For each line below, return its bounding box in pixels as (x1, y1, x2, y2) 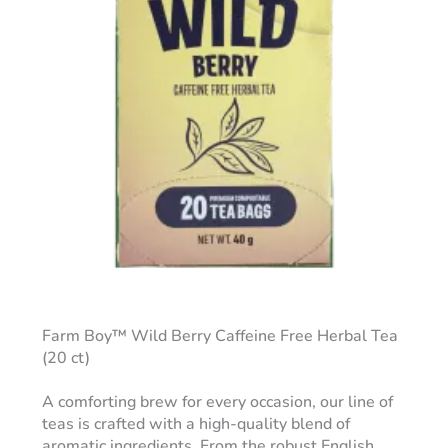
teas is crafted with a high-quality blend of (41, 413, 350, 436)
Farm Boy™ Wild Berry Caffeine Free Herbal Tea (41, 325, 398, 348)
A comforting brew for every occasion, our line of (41, 391, 393, 414)
